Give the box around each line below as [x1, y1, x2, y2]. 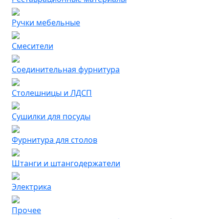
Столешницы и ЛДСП [12, 88, 92, 98]
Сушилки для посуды [12, 111, 90, 122]
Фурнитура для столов [12, 134, 97, 145]
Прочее [12, 205, 41, 216]
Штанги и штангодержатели [12, 158, 120, 169]
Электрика [12, 181, 51, 192]
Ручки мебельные [12, 17, 80, 28]
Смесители [12, 41, 53, 51]
